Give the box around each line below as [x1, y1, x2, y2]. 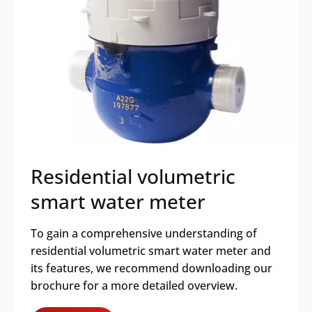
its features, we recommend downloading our [31, 260, 272, 276]
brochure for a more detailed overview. [31, 277, 237, 293]
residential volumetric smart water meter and [31, 242, 271, 258]
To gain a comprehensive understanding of [31, 225, 257, 241]
